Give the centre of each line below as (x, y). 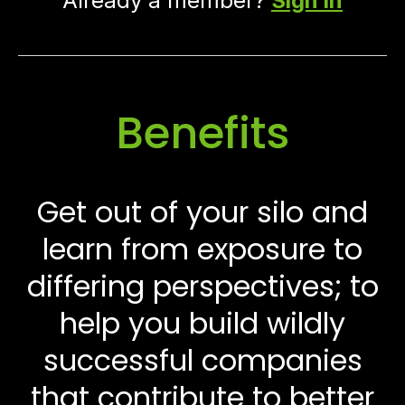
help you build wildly (202, 323)
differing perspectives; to (202, 286)
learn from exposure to (202, 249)
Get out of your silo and (202, 212)
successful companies (202, 360)
